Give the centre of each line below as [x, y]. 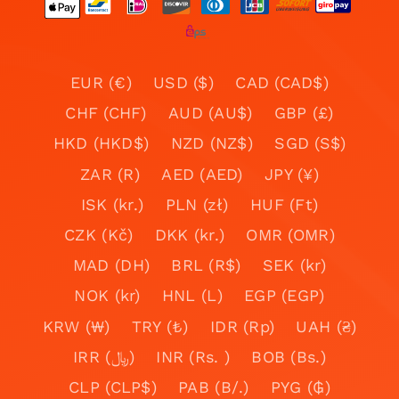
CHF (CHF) [106, 113]
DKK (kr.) [190, 235]
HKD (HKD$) [101, 143]
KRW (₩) [76, 326]
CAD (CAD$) [282, 83]
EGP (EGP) [285, 296]
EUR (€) [101, 83]
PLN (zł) [197, 204]
